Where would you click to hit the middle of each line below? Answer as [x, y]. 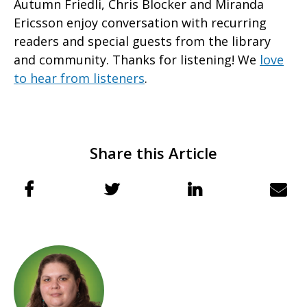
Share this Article [153, 153]
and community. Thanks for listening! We [137, 60]
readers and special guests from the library [142, 41]
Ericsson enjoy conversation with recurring [140, 23]
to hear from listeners [79, 78]
